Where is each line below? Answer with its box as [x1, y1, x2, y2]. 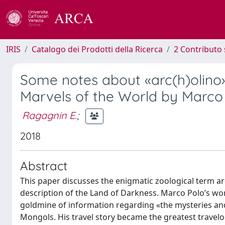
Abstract [20, 158, 67, 173]
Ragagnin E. [22, 108, 77, 122]
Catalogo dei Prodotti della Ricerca [32, 44, 163, 55]
